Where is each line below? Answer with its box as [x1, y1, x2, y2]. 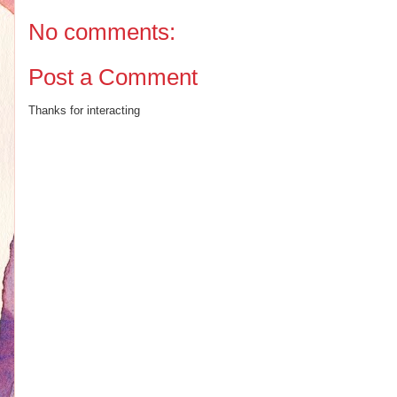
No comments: [28, 19, 175, 45]
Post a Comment [28, 63, 198, 90]
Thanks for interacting [28, 103, 140, 117]
